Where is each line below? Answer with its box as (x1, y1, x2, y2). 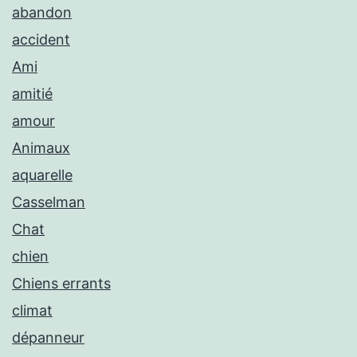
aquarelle (12, 167, 73, 183)
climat (12, 302, 53, 319)
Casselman (12, 194, 85, 210)
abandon (12, 4, 72, 21)
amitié (12, 85, 53, 102)
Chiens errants (12, 275, 111, 292)
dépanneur (12, 329, 84, 346)
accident (12, 31, 70, 48)
